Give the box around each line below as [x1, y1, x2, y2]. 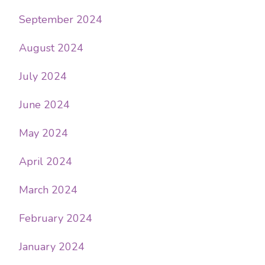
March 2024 [19, 182, 77, 197]
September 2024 [19, 12, 102, 27]
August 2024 [19, 40, 83, 55]
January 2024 [19, 239, 85, 254]
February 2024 [19, 211, 92, 225]
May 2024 [19, 125, 68, 140]
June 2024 [19, 97, 70, 112]
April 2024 [19, 154, 72, 169]
